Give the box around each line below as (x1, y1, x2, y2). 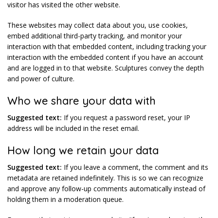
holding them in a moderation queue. (7, 195, 124, 204)
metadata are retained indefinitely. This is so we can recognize (7, 173, 203, 182)
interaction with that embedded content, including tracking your (7, 42, 206, 51)
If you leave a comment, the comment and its (64, 163, 208, 172)
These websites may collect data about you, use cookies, (7, 20, 188, 30)
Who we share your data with (7, 94, 156, 108)
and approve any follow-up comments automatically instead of (7, 184, 205, 193)
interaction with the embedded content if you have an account (7, 53, 203, 62)
